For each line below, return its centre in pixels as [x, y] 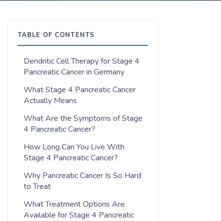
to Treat [37, 186]
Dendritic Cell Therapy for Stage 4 [82, 61]
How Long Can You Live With [74, 147]
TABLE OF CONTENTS [56, 35]
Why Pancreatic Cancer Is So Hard [82, 176]
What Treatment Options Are [74, 204]
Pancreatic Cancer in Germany [74, 72]
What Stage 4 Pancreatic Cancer [80, 90]
